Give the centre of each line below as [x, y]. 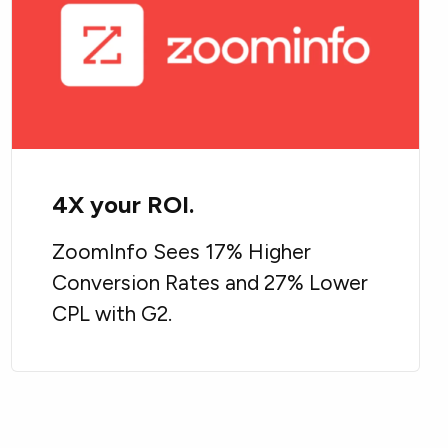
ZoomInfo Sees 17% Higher [181, 252]
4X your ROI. [122, 205]
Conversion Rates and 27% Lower [209, 283]
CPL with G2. [111, 314]
